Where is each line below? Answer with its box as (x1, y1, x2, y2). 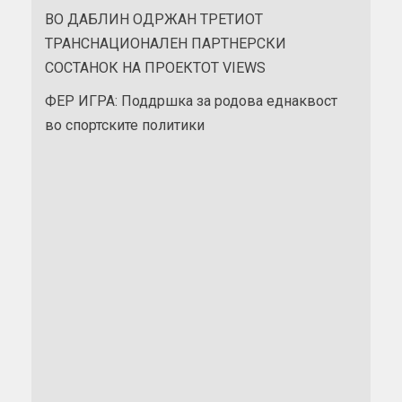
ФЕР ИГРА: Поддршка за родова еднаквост (45, 92, 337, 109)
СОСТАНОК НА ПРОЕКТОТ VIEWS (45, 58, 266, 76)
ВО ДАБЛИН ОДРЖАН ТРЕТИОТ (45, 10, 263, 28)
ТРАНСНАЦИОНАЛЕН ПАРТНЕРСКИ (45, 34, 286, 52)
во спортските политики (45, 116, 205, 134)
